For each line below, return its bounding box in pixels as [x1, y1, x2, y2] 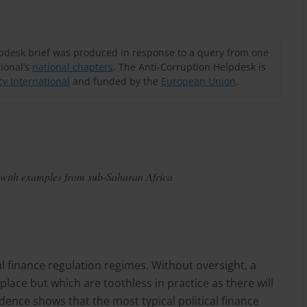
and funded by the [69, 74, 161, 88]
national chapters [32, 60, 113, 73]
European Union [160, 74, 236, 88]
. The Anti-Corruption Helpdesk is [112, 60, 266, 73]
